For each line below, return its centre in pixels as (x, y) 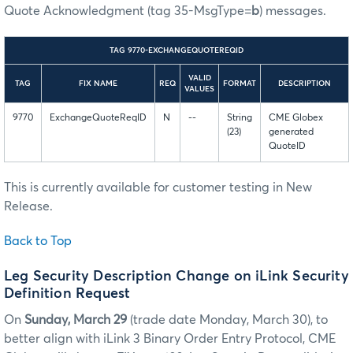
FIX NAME (98, 83)
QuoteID (287, 146)
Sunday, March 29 (76, 320)
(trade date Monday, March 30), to (227, 320)
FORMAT (240, 83)
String (240, 118)
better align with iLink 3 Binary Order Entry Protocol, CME (170, 339)
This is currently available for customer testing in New (158, 187)
